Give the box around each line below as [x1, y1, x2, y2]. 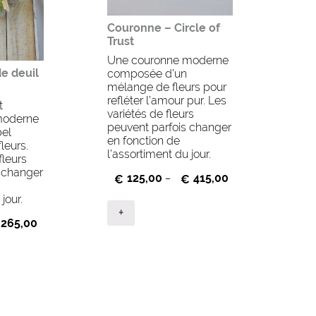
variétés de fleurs [107, 107, 195, 121]
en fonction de [107, 133, 181, 147]
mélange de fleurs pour [107, 80, 227, 94]
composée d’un [107, 66, 188, 80]
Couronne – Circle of [107, 20, 221, 35]
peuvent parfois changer [107, 120, 232, 134]
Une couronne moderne [107, 53, 229, 67]
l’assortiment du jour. [107, 147, 212, 161]
